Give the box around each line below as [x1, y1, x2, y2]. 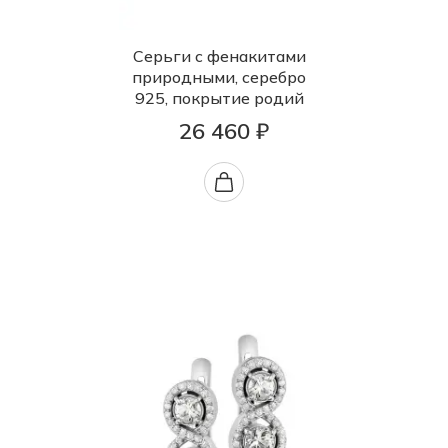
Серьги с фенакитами [132, 46, 306, 67]
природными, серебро [132, 67, 306, 88]
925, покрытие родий [134, 88, 304, 109]
